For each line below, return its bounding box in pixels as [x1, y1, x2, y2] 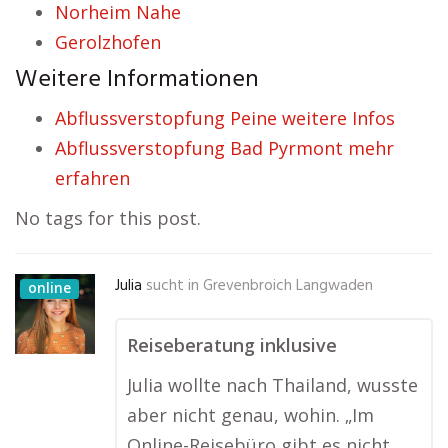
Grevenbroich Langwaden [203, 274, 373, 298]
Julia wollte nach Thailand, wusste [127, 373, 418, 397]
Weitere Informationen [15, 61, 259, 99]
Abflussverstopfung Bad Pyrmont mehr [55, 136, 394, 160]
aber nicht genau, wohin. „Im [127, 403, 374, 427]
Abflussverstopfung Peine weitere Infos [55, 106, 395, 130]
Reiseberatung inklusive [127, 333, 337, 357]
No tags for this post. [15, 206, 201, 230]
